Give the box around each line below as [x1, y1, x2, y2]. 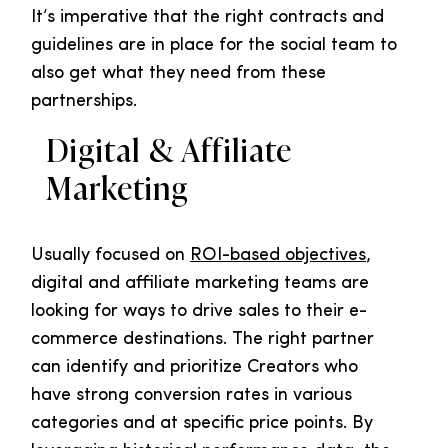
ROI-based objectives [190, 246, 366, 266]
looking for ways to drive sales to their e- [31, 302, 367, 322]
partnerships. [31, 92, 137, 112]
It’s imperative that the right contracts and [31, 8, 384, 28]
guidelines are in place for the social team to [31, 36, 397, 56]
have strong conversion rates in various [31, 386, 352, 406]
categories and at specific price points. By [31, 414, 373, 434]
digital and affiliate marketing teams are [31, 274, 369, 294]
